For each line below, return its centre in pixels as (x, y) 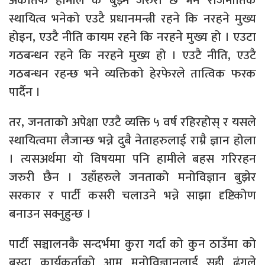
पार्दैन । (25, 92)
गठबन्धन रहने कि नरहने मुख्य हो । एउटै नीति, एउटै (132, 55)
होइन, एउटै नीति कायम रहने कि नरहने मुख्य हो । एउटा (132, 37)
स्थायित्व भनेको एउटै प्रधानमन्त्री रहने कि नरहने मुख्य (132, 18)
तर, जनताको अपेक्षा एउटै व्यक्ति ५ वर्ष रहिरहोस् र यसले (132, 122)
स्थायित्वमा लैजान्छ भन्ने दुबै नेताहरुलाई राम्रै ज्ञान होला (132, 140)
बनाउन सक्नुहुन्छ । (50, 214)
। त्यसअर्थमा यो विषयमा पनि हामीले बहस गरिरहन (132, 159)
